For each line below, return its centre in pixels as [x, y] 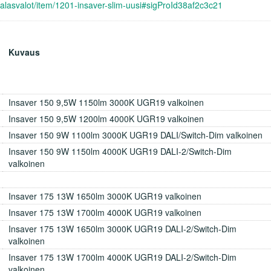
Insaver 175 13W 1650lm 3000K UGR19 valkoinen [105, 196]
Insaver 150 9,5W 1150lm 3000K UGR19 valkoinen [106, 102]
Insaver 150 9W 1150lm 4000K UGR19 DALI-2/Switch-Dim [120, 151]
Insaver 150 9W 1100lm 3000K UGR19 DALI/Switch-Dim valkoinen [135, 135]
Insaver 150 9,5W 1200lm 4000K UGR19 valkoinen [106, 118]
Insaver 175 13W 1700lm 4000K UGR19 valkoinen [105, 212]
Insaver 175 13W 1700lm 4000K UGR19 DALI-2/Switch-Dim [122, 257]
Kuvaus [24, 52]
